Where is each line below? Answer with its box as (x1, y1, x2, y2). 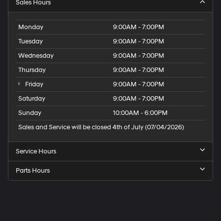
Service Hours (16, 147, 56, 155)
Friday (23, 80, 43, 88)
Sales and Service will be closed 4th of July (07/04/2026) (18, 123, 184, 131)
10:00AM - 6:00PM (113, 109, 168, 117)
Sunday (18, 109, 41, 117)
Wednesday (18, 51, 54, 60)
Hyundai (7, 202, 33, 210)
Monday (18, 23, 43, 31)
